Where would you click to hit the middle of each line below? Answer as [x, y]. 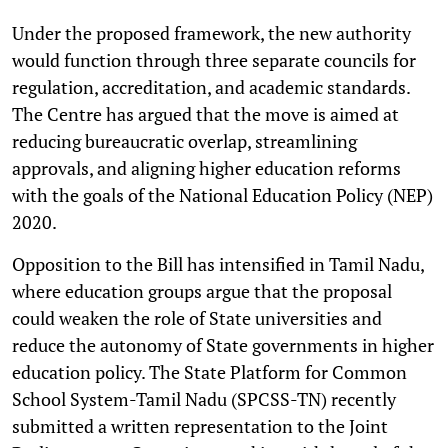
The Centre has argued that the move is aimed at [205, 113]
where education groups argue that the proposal [202, 290]
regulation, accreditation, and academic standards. [211, 86]
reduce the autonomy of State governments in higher [223, 344]
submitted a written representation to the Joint [200, 425]
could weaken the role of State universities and [197, 317]
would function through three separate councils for [214, 59]
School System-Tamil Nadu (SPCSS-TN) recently [204, 398]
